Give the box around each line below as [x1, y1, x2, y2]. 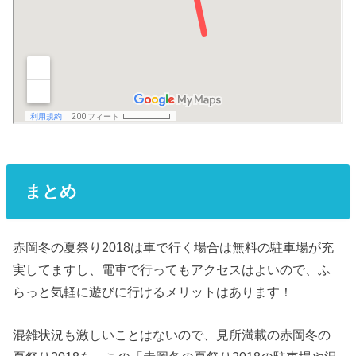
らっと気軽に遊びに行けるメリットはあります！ [13, 284, 293, 299]
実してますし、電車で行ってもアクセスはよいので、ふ [13, 261, 331, 277]
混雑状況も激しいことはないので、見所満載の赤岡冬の [13, 327, 331, 342]
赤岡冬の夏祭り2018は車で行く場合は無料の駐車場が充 [13, 239, 335, 254]
